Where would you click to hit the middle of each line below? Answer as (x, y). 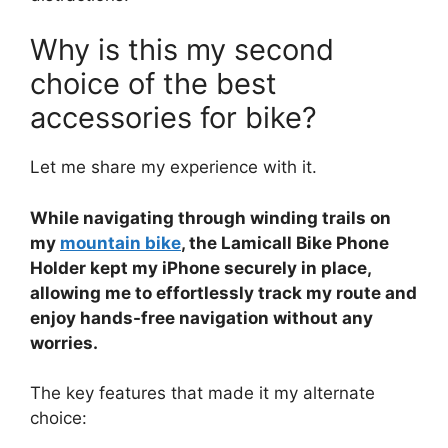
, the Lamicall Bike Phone (285, 242)
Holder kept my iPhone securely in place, (200, 267)
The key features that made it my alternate (202, 393)
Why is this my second (182, 50)
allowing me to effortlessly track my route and (223, 292)
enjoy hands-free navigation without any (201, 317)
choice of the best (153, 84)
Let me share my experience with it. (173, 167)
